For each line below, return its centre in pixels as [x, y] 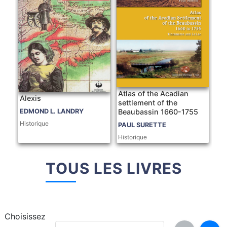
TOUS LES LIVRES [113, 168]
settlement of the [148, 102]
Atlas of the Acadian [154, 93]
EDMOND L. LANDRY [52, 111]
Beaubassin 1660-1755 [158, 111]
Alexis [31, 98]
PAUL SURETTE [142, 125]
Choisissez [25, 216]
